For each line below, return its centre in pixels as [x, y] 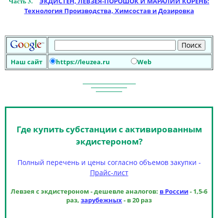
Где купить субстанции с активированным [109, 129]
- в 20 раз [137, 200]
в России [174, 191]
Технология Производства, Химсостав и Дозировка [109, 11]
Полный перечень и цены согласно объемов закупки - [109, 162]
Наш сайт [27, 62]
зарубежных [101, 200]
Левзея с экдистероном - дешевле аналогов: [85, 191]
